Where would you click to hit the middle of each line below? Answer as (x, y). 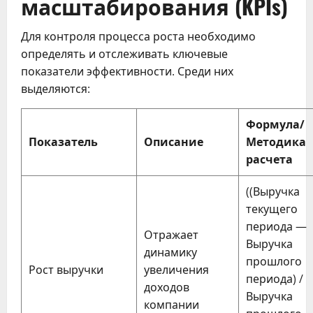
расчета (269, 159)
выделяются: (56, 88)
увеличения (176, 269)
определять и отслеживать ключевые (124, 53)
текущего (272, 209)
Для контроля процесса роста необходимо (138, 36)
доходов (167, 287)
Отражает (171, 234)
